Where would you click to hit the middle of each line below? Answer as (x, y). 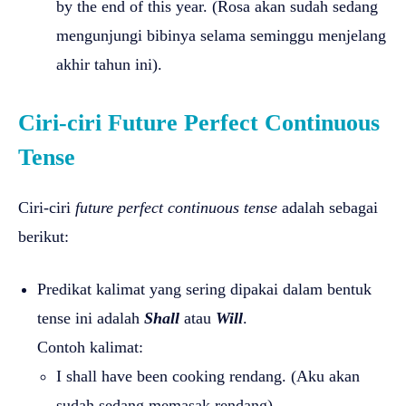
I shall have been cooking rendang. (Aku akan (208, 376)
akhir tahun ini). (109, 64)
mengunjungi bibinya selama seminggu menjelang (221, 35)
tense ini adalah (91, 318)
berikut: (43, 236)
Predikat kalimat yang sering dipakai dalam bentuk (204, 289)
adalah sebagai (328, 207)
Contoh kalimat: (90, 347)
